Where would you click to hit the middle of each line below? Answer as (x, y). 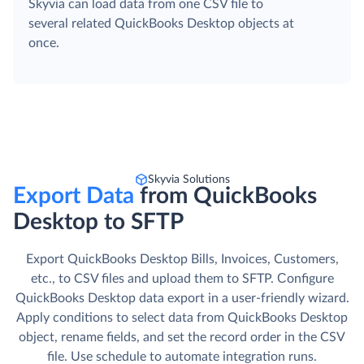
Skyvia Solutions (188, 180)
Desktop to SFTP (98, 222)
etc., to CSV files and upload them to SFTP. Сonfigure (182, 279)
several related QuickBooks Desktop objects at (161, 24)
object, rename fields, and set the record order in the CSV (182, 338)
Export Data (76, 196)
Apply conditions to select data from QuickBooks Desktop (182, 318)
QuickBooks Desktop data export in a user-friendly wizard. (182, 299)
